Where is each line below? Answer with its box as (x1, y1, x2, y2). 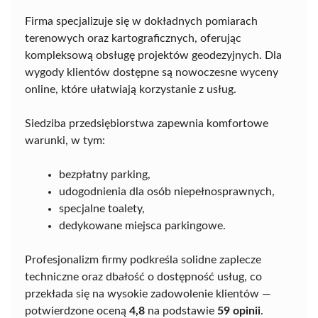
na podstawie (145, 305, 217, 317)
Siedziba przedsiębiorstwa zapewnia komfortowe (25, 118, 268, 129)
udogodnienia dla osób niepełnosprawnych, (59, 186, 275, 197)
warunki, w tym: (25, 135, 105, 146)
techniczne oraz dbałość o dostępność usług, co (25, 271, 262, 283)
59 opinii (217, 305, 261, 317)
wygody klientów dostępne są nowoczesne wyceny (25, 67, 278, 78)
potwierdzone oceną (25, 305, 129, 317)
